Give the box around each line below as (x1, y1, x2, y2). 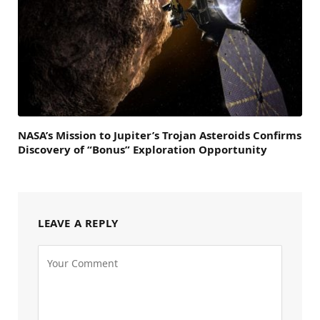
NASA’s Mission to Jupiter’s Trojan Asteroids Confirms (18, 127, 301, 142)
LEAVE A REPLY (38, 215, 119, 230)
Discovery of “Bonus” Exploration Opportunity (18, 141, 267, 156)
